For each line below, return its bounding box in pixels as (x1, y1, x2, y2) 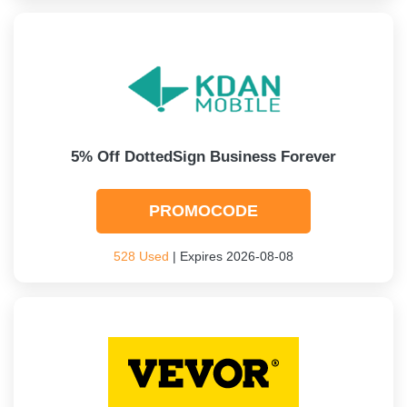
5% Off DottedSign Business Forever (71, 148, 336, 165)
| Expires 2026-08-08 (169, 249, 293, 263)
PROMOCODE (149, 202, 258, 220)
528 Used (114, 249, 169, 263)
